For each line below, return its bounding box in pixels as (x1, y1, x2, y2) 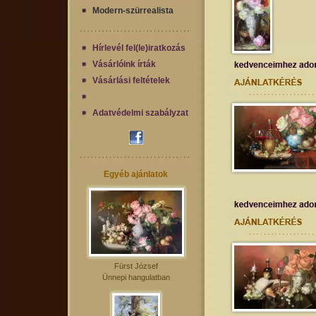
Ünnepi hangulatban (102, 273, 170, 281)
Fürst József (114, 262, 158, 270)
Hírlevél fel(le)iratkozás (92, 43, 186, 53)
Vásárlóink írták (92, 59, 156, 69)
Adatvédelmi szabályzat (92, 108, 188, 118)
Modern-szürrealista (92, 6, 174, 16)
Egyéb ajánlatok (104, 169, 169, 179)
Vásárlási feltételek (92, 75, 170, 85)
